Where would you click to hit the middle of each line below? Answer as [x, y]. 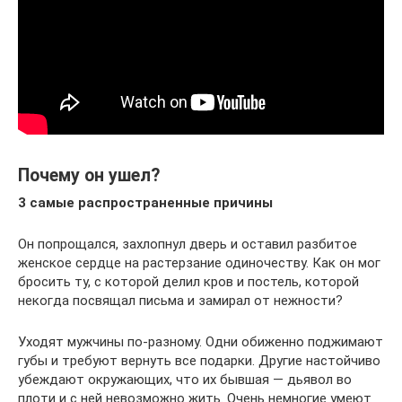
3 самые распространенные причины [145, 202]
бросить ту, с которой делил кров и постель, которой [188, 281]
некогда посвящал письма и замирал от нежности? [180, 300]
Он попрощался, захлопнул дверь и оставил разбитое [188, 244]
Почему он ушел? [89, 175]
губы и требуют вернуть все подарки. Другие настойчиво [199, 360]
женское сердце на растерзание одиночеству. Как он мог [199, 262]
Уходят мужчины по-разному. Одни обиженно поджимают [201, 341]
